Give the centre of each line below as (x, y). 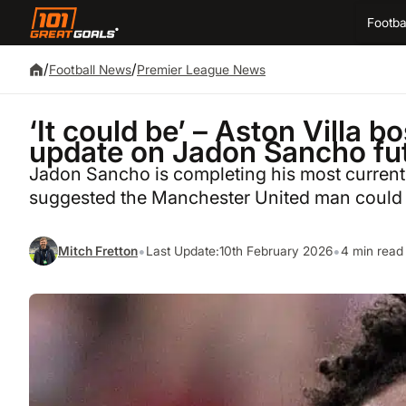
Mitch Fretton (98, 251)
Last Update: (183, 251)
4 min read (372, 251)
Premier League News (201, 69)
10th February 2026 (276, 251)
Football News (90, 69)
